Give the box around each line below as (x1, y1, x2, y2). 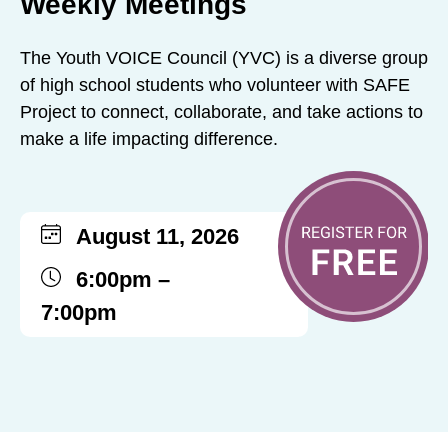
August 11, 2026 (76, 223, 240, 249)
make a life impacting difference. (20, 128, 278, 149)
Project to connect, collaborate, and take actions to (20, 101, 423, 122)
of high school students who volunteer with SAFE (20, 74, 410, 95)
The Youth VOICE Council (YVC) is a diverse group (20, 47, 428, 68)
